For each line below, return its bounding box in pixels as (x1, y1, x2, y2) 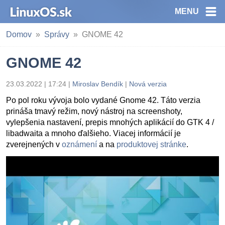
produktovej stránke (117, 140, 186, 149)
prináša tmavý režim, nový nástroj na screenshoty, (6, 107, 182, 116)
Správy (44, 30, 69, 39)
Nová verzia (129, 80, 167, 88)
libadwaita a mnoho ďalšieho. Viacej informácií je (6, 129, 181, 138)
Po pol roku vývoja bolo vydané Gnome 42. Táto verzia (6, 96, 200, 104)
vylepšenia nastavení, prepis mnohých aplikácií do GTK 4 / (6, 118, 214, 127)
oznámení (62, 140, 97, 149)
